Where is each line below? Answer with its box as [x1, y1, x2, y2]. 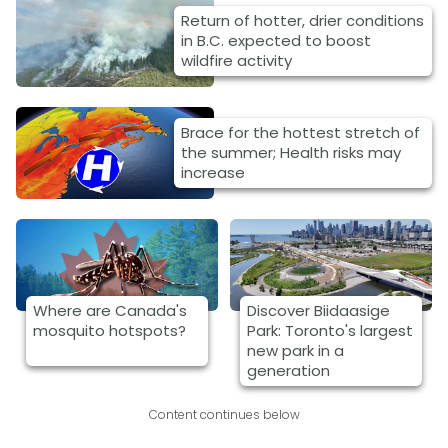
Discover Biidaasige [247, 300, 391, 321]
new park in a [247, 340, 345, 361]
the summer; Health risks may [180, 142, 401, 163]
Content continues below [148, 406, 300, 423]
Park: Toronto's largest [247, 320, 414, 341]
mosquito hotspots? [33, 320, 187, 341]
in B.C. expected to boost [180, 30, 371, 51]
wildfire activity [180, 50, 292, 71]
